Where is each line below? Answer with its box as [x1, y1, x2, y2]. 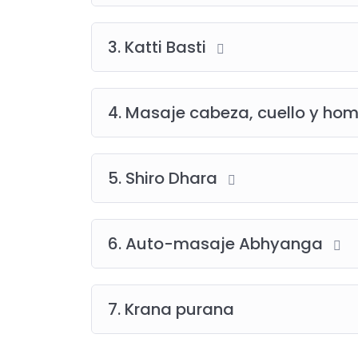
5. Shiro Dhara [108, 167, 221, 189]
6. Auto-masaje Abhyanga [108, 233, 327, 255]
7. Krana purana [108, 298, 234, 320]
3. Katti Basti [108, 36, 210, 58]
